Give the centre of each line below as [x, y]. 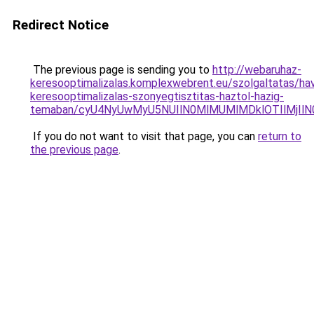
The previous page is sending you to [121, 70]
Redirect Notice [61, 25]
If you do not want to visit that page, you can [144, 136]
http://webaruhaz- [257, 70]
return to [280, 136]
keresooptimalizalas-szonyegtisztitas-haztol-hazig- [157, 96]
